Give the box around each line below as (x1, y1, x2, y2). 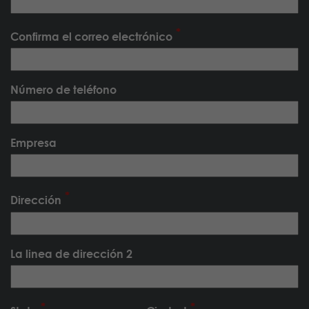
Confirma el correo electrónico (10, 30, 172, 43)
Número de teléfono (10, 83, 117, 97)
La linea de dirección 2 (10, 246, 132, 260)
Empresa (10, 136, 57, 150)
